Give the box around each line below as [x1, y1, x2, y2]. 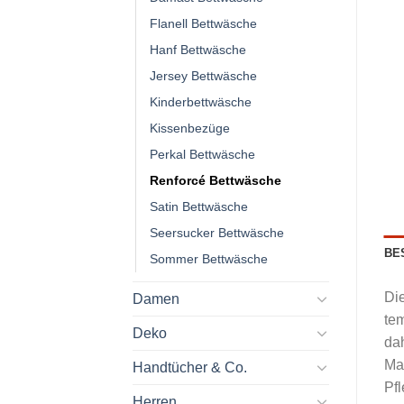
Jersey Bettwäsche [150, 68, 257, 83]
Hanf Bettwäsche [150, 41, 246, 57]
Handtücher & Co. [133, 359, 247, 375]
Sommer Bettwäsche [150, 251, 268, 266]
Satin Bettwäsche [150, 198, 248, 214]
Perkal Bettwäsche [150, 146, 255, 161]
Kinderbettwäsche [150, 94, 252, 109]
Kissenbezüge [150, 120, 230, 135]
